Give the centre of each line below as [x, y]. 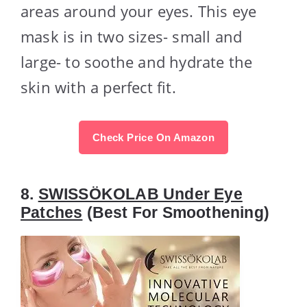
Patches [52, 212]
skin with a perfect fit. [98, 87]
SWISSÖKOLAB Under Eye [140, 194]
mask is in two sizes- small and [132, 36]
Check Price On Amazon [153, 137]
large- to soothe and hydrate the [137, 61]
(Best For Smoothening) [176, 212]
